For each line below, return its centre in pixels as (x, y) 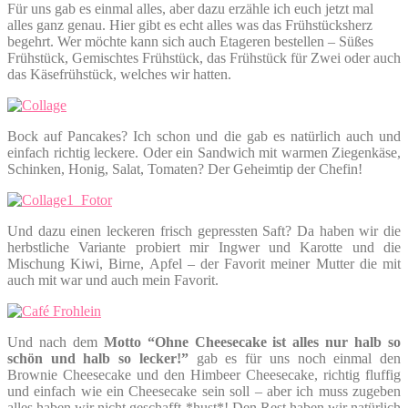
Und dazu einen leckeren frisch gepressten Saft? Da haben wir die (204, 230)
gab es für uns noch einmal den (295, 358)
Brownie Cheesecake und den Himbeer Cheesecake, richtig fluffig (204, 374)
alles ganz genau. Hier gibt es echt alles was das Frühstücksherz (190, 25)
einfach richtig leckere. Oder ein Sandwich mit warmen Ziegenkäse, (204, 152)
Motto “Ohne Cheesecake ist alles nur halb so (252, 342)
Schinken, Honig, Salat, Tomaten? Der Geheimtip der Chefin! (185, 168)
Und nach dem (56, 342)
